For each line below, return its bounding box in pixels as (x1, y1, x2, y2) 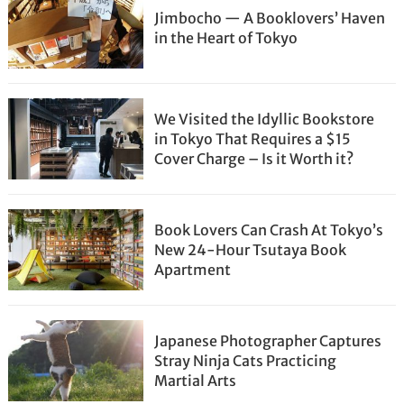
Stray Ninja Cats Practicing (154, 352, 337, 370)
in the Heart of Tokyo (154, 29, 298, 47)
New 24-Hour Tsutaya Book (154, 241, 347, 259)
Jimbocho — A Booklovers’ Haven (154, 9, 386, 27)
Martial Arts (154, 372, 237, 390)
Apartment (154, 261, 232, 279)
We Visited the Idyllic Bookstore (154, 110, 375, 128)
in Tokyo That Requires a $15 (154, 130, 352, 148)
